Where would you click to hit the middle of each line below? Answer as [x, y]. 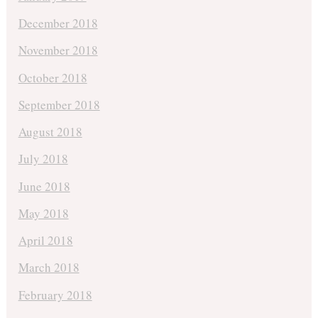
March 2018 [49, 268]
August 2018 [50, 132]
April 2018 [45, 241]
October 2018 [53, 77]
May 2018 [43, 213]
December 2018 [58, 23]
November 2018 [58, 50]
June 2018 [44, 186]
